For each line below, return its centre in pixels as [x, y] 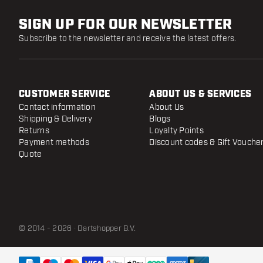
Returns [34, 131]
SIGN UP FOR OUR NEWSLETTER [126, 25]
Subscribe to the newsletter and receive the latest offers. [128, 38]
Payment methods [54, 142]
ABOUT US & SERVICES [200, 94]
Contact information [57, 107]
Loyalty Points [176, 131]
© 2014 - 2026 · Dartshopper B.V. [77, 228]
